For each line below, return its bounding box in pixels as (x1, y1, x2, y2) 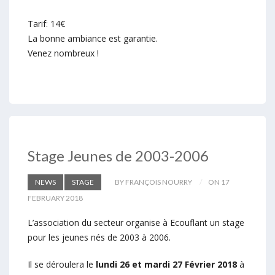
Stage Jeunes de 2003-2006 (28, 146, 209, 165)
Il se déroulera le (28, 258, 93, 270)
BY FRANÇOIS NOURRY (115, 177, 192, 187)
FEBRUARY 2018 (28, 193, 83, 203)
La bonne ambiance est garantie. (28, 32, 158, 44)
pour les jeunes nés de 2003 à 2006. (28, 231, 171, 243)
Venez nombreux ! (28, 47, 99, 59)
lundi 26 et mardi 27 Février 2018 (93, 258, 237, 270)
